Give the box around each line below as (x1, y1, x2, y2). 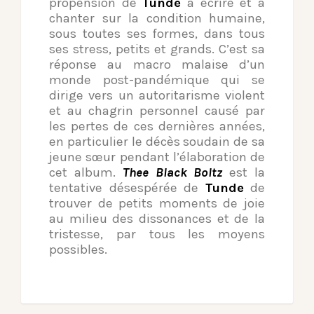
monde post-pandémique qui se (49, 72, 265, 88)
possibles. (49, 242, 110, 258)
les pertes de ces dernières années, (49, 118, 265, 135)
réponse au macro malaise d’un (49, 57, 265, 73)
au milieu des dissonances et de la (49, 211, 265, 227)
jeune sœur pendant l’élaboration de (49, 149, 265, 165)
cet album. (49, 165, 123, 181)
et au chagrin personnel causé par (49, 103, 265, 119)
